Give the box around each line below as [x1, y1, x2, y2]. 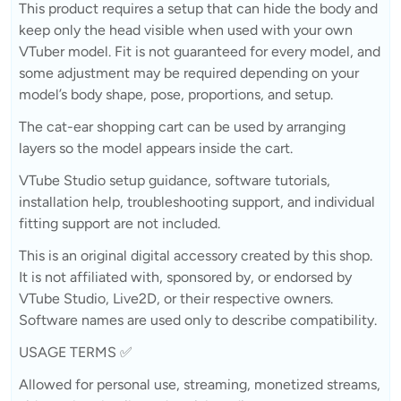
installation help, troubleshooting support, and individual [19, 192, 375, 210]
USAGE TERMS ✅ [19, 343, 132, 361]
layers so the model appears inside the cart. [19, 139, 293, 157]
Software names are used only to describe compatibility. [19, 311, 377, 328]
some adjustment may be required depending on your [19, 64, 359, 81]
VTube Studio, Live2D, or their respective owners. [19, 289, 333, 307]
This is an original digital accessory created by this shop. [19, 246, 372, 264]
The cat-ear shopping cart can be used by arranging [19, 117, 346, 135]
